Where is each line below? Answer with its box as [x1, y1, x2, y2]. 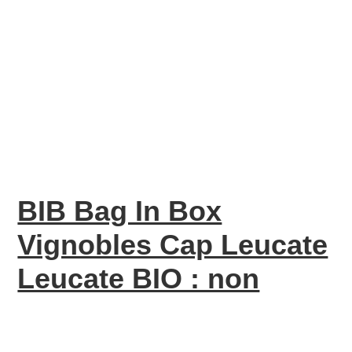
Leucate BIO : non [17, 262, 260, 295]
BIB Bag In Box [17, 195, 222, 227]
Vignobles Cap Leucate [17, 229, 328, 261]
